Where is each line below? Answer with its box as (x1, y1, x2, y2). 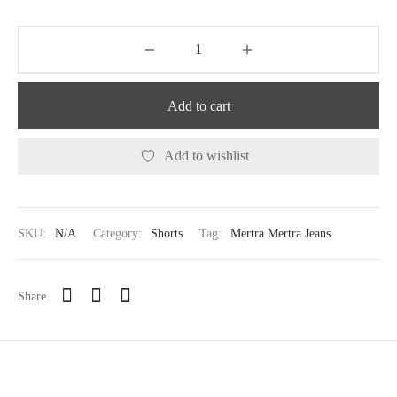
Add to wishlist (164, 148, 249, 164)
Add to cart (167, 98, 230, 113)
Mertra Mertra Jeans (230, 226, 331, 241)
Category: (93, 226, 145, 241)
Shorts (151, 226, 183, 241)
